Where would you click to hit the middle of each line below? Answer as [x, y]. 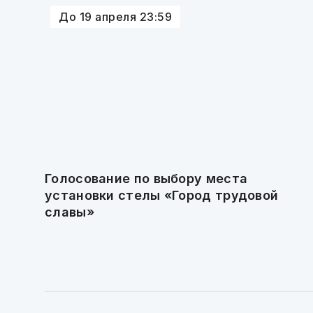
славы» [70, 212]
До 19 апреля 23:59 [115, 17]
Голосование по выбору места [146, 179]
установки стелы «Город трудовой [162, 195]
